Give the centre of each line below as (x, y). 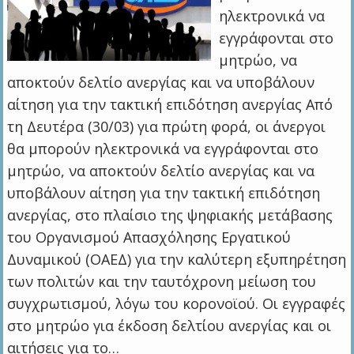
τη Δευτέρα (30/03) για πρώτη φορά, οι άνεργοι (167, 127)
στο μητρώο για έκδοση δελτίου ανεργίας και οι (169, 326)
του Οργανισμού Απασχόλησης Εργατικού (149, 237)
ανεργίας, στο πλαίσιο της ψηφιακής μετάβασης (170, 215)
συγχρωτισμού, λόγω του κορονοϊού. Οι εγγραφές (177, 304)
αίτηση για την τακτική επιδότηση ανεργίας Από (170, 105)
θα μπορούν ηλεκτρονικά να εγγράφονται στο (163, 149)
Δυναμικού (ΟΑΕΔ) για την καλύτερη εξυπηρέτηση (177, 260)
